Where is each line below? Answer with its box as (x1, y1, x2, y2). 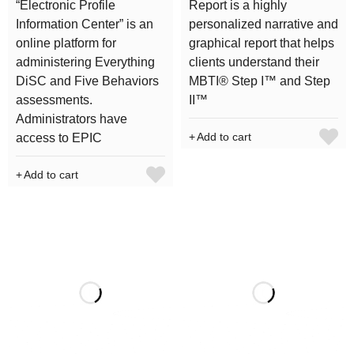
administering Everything (16, 55, 155, 70)
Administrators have (16, 112, 127, 126)
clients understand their (189, 55, 319, 70)
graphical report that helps (189, 36, 334, 51)
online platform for (16, 36, 116, 51)
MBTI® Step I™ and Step (189, 74, 330, 88)
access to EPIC (16, 131, 102, 145)
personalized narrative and (189, 17, 338, 32)
